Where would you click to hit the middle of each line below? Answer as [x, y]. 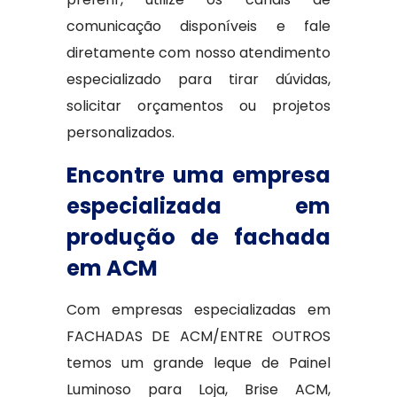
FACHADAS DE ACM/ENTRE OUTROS [198, 337]
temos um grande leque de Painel [198, 363]
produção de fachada [198, 237]
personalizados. [120, 133]
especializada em [198, 206]
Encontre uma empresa [198, 175]
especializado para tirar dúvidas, [198, 80]
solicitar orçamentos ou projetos [198, 106]
